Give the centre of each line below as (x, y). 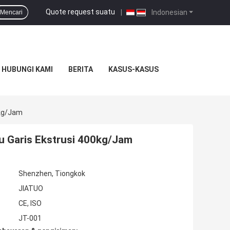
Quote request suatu (80, 12)
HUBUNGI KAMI (27, 69)
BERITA (81, 69)
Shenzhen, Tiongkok (52, 174)
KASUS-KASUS (133, 69)
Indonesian (169, 12)
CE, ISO (30, 204)
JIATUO (31, 189)
